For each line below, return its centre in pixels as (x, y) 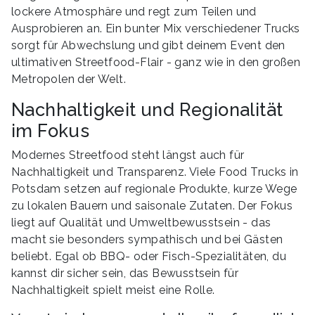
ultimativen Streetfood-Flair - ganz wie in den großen (156, 62)
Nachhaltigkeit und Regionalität (147, 109)
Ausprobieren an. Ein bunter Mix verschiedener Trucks (156, 28)
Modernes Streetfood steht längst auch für (128, 155)
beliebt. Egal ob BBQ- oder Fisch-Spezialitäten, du (149, 256)
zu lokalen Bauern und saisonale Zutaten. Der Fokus (152, 205)
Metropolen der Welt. (69, 79)
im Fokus (51, 130)
